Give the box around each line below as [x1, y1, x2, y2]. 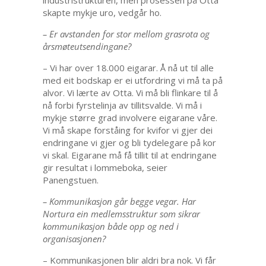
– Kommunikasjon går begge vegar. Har [42, 195, 196, 208]
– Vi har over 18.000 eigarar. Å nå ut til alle [42, 62, 214, 74]
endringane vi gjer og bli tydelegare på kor [42, 137, 216, 149]
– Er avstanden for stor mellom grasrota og [42, 28, 210, 40]
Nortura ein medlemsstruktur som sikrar [42, 208, 200, 220]
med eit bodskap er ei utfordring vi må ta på [42, 74, 223, 87]
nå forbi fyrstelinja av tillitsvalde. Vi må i [42, 99, 202, 112]
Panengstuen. [42, 174, 99, 186]
